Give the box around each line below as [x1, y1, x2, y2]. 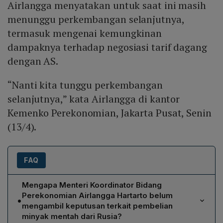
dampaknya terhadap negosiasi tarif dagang [7, 40, 207, 54]
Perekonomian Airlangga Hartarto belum [22, 191, 173, 201]
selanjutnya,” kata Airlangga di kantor [7, 92, 180, 106]
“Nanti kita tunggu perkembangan [7, 78, 163, 92]
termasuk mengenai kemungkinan [7, 26, 162, 40]
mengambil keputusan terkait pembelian [22, 201, 173, 211]
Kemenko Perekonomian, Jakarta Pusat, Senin [7, 106, 212, 120]
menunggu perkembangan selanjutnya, [7, 12, 184, 26]
